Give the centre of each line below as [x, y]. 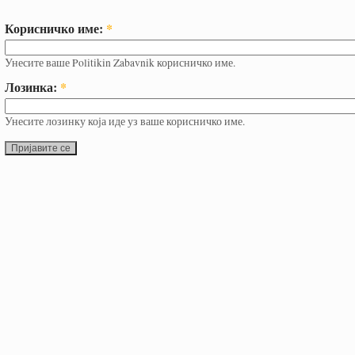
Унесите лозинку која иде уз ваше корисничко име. [125, 121]
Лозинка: [32, 86]
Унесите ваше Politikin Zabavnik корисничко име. [120, 62]
